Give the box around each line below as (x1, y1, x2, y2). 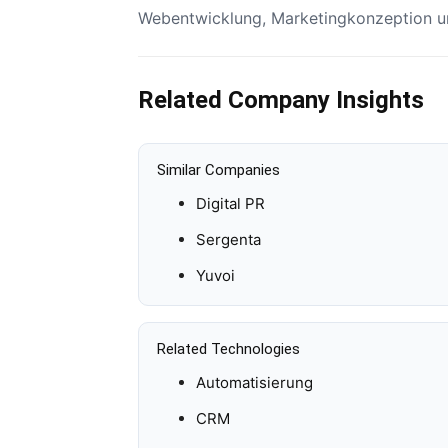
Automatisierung (195, 373, 313, 393)
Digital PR (195, 194, 265, 214)
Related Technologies (157, 340, 301, 359)
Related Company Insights (138, 86, 424, 114)
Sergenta (195, 230, 261, 250)
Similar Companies (157, 161, 281, 179)
